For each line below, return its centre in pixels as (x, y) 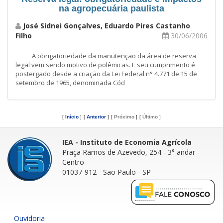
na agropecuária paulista (111, 8)
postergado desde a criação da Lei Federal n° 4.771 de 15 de (106, 73)
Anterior (96, 116)
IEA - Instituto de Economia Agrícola (127, 142)
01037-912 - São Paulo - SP (107, 172)
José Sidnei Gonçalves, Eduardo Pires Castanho (107, 25)
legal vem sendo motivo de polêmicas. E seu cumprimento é (105, 64)
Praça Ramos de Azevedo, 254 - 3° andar (129, 152)
